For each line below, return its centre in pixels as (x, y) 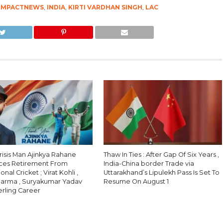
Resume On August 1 (136, 181)
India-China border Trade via (149, 164)
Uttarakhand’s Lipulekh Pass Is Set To (162, 172)
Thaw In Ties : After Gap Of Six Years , (162, 155)
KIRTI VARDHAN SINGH (105, 7)
